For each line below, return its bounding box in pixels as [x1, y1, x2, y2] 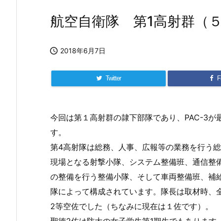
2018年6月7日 [60, 46, 106, 55]
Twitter [106, 74, 121, 82]
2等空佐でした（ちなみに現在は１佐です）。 [50, 201, 213, 211]
